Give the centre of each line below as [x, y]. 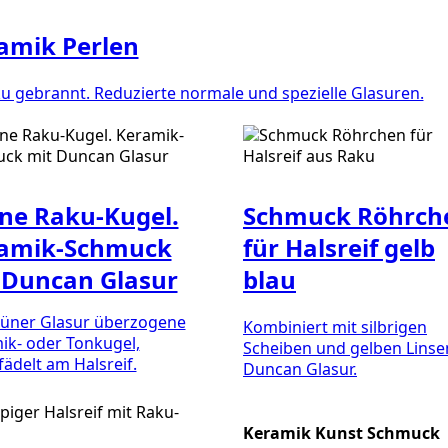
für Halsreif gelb [339, 247]
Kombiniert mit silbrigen [335, 327]
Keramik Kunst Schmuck [341, 432]
